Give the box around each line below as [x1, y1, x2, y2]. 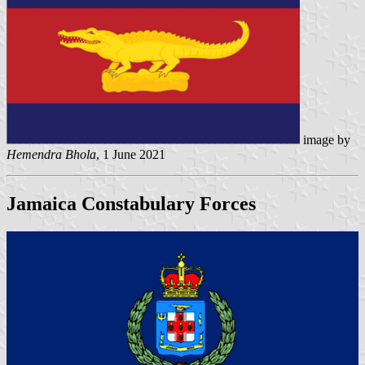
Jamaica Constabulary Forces [7, 193, 256, 215]
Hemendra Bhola [7, 147, 96, 162]
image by [300, 133, 350, 147]
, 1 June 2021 [96, 147, 165, 162]
